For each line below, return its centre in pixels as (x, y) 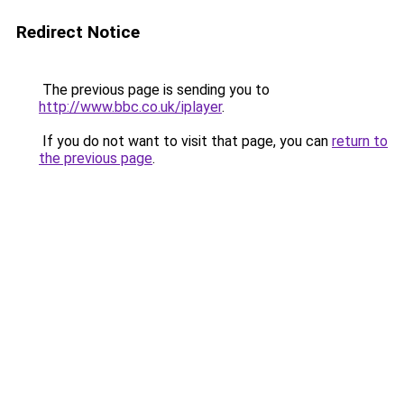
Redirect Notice (78, 32)
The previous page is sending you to (154, 90)
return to (360, 141)
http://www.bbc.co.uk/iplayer (130, 107)
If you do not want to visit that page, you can (185, 141)
